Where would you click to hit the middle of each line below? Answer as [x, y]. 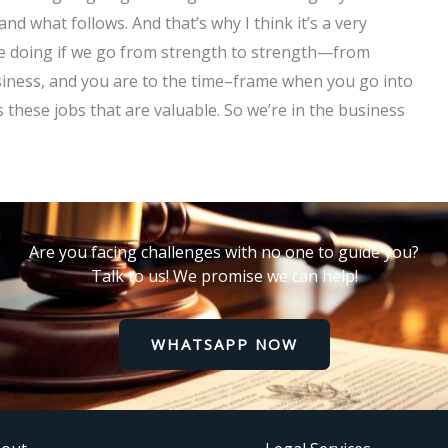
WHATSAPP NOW [224, 344]
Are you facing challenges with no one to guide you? [224, 252]
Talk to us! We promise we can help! [224, 276]
